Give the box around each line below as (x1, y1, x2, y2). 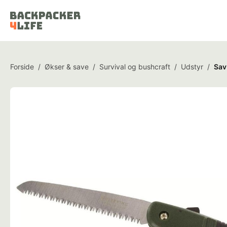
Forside (10, 62, 34, 71)
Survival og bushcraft (99, 62, 170, 71)
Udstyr (181, 62, 203, 71)
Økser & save (45, 62, 89, 71)
